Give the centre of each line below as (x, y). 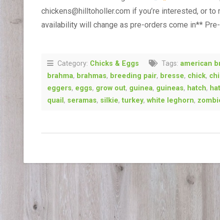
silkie (109, 100)
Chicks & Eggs (114, 63)
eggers (59, 88)
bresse (172, 76)
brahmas (92, 76)
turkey (133, 100)
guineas (170, 88)
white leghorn (170, 100)
